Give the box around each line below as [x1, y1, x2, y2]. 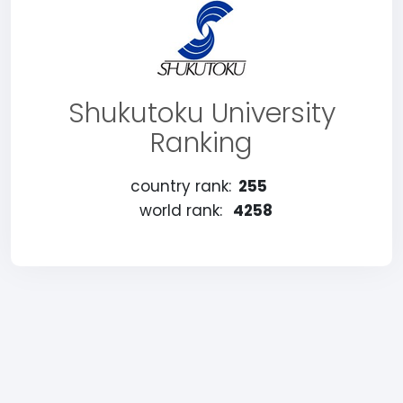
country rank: [130, 175, 231, 197]
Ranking [150, 124, 253, 162]
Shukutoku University [67, 94, 336, 132]
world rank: [139, 200, 222, 221]
